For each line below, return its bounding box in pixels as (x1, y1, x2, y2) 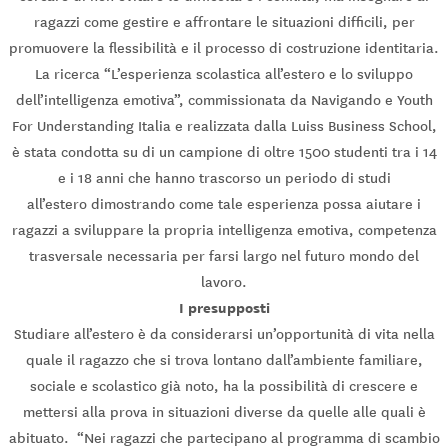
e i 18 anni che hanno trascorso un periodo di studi (57, 169, 391, 188)
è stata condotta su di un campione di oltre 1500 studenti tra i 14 (11, 143, 437, 162)
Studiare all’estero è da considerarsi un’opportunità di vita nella (13, 325, 435, 344)
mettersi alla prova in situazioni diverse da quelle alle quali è (22, 403, 426, 422)
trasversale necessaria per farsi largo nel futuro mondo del (29, 247, 419, 266)
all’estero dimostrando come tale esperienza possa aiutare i (27, 195, 421, 214)
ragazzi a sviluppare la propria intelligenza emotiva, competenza (11, 221, 437, 240)
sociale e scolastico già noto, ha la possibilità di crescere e (30, 377, 418, 396)
